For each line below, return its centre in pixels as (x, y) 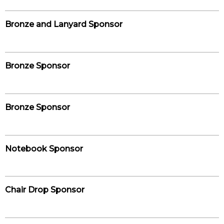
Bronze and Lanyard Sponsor (64, 24)
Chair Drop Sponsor (45, 190)
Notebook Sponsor (44, 148)
